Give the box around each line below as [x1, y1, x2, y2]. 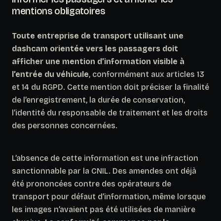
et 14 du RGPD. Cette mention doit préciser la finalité [12, 82, 209, 92]
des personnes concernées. [12, 120, 117, 130]
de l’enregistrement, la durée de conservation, [12, 95, 185, 105]
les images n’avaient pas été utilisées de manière [12, 204, 195, 214]
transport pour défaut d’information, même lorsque [12, 191, 206, 201]
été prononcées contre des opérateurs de [12, 179, 171, 188]
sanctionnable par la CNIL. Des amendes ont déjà [12, 166, 196, 176]
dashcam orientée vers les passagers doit [12, 43, 178, 53]
